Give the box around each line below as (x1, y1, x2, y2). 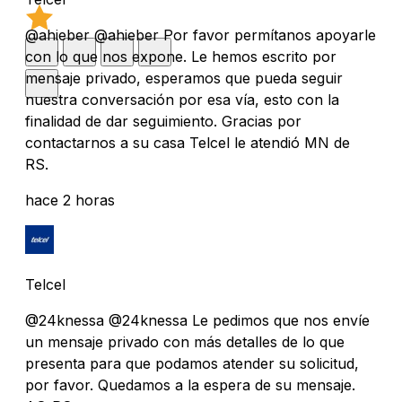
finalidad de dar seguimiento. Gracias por (25, 111, 301, 130)
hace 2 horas (25, 190, 115, 209)
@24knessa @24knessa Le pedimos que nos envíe (25, 310, 370, 329)
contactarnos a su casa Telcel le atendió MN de (25, 133, 350, 152)
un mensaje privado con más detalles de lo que (25, 332, 345, 351)
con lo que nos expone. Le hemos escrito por (25, 47, 336, 66)
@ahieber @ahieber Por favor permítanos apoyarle (25, 25, 376, 44)
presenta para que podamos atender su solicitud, (25, 354, 359, 372)
